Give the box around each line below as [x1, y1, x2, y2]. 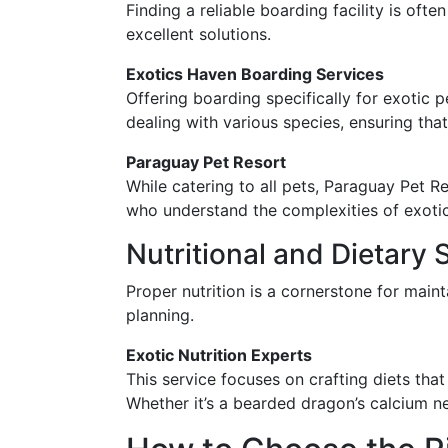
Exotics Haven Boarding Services [126, 63, 384, 84]
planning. [126, 304, 194, 325]
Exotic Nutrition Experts [126, 344, 312, 365]
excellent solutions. [126, 23, 271, 44]
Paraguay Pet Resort [126, 151, 286, 172]
